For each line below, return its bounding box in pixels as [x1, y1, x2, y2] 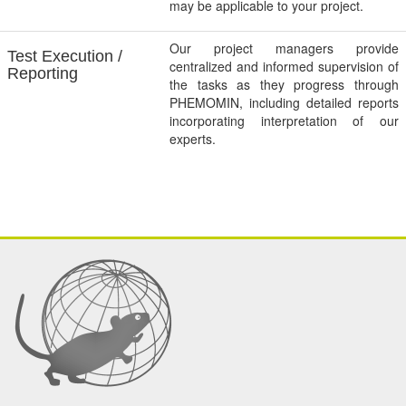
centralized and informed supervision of [169, 57, 399, 76]
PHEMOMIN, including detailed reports [169, 93, 399, 112]
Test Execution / [7, 47, 122, 66]
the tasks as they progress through [169, 75, 399, 94]
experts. [169, 130, 219, 149]
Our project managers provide [169, 39, 399, 58]
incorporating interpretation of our [169, 111, 399, 130]
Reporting [7, 64, 78, 83]
